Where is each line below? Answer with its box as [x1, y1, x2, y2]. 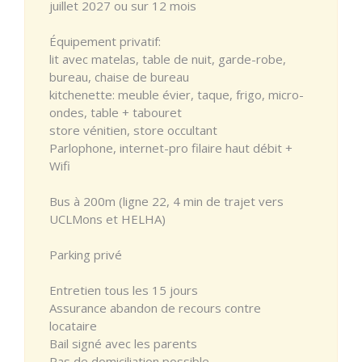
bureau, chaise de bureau [49, 68, 189, 85]
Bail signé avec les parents [49, 335, 197, 351]
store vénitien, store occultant [49, 121, 217, 138]
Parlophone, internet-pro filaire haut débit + [49, 139, 293, 156]
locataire [49, 317, 97, 334]
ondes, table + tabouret [49, 103, 182, 120]
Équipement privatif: [49, 32, 161, 49]
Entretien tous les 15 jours [49, 281, 198, 298]
